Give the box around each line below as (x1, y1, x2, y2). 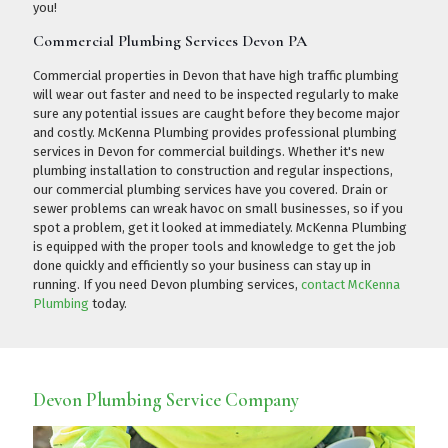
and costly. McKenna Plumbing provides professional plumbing (33, 125, 397, 141)
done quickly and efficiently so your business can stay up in (33, 258, 371, 274)
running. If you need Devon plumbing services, (33, 277, 301, 293)
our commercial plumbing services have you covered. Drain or (33, 182, 388, 198)
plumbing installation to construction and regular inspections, (33, 163, 393, 179)
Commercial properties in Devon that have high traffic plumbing (33, 68, 399, 84)
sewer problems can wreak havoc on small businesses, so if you (33, 201, 403, 217)
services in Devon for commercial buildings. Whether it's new (33, 144, 384, 160)
